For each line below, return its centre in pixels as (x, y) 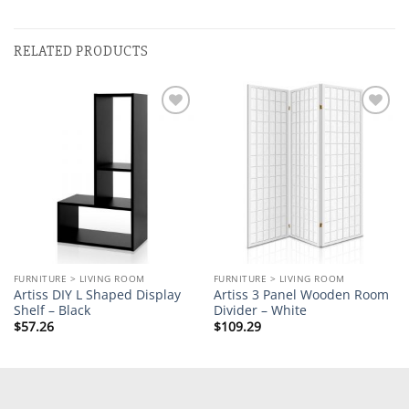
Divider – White (260, 309)
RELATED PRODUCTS (81, 52)
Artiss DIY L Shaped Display (97, 294)
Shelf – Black (52, 309)
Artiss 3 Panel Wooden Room (301, 294)
